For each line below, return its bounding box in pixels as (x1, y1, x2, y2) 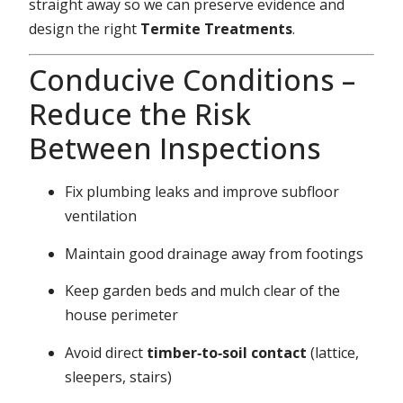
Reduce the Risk (29, 94, 252, 134)
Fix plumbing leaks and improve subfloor (65, 182, 340, 202)
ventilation (65, 206, 138, 227)
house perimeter (65, 305, 179, 326)
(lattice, (307, 342, 360, 363)
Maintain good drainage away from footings (65, 243, 364, 264)
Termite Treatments (140, 19, 293, 40)
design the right (29, 19, 141, 40)
